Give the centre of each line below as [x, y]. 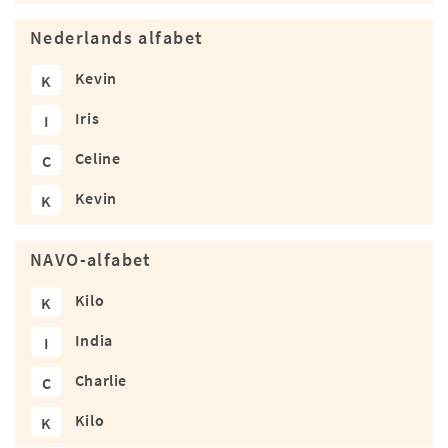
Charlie [101, 380]
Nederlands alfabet [117, 38]
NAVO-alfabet [91, 260]
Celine [97, 158]
